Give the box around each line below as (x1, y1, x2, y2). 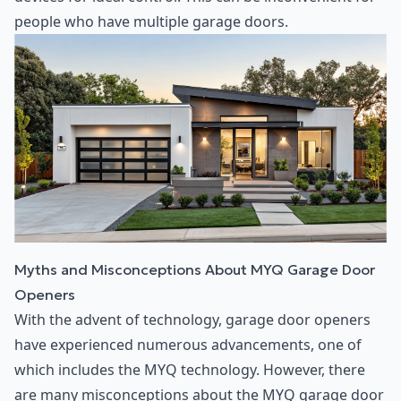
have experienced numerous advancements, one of (14, 335, 362, 355)
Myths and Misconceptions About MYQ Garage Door (14, 260, 375, 279)
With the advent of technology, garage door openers (14, 310, 371, 330)
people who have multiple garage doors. (14, 11, 288, 31)
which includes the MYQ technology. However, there (14, 360, 365, 380)
